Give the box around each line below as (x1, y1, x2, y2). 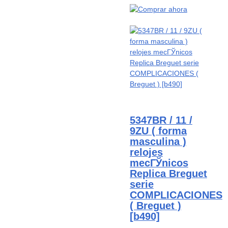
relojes (129, 146, 163, 158)
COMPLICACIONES (129, 189, 222, 201)
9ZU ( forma (129, 125, 187, 136)
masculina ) (129, 135, 186, 147)
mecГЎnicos (129, 157, 188, 168)
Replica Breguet (129, 167, 207, 179)
